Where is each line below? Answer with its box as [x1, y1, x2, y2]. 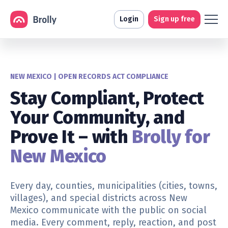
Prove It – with [10, 126, 132, 148]
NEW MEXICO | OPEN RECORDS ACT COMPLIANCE [10, 72, 168, 81]
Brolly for [132, 126, 210, 148]
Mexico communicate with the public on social [10, 205, 207, 216]
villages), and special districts [10, 192, 136, 204]
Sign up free [154, 15, 195, 23]
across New [136, 192, 187, 204]
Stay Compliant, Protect [10, 87, 205, 109]
